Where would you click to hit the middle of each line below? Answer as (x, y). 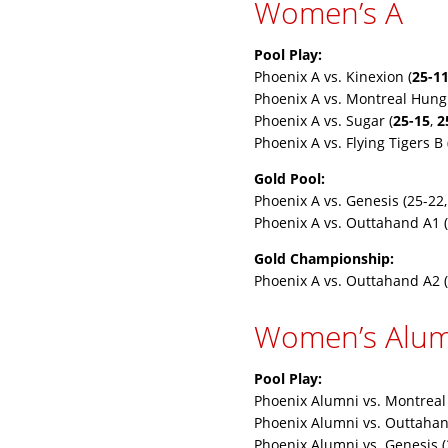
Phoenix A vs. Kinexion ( (333, 76)
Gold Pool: (289, 178)
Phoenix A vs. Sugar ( (323, 120)
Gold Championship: (324, 258)
